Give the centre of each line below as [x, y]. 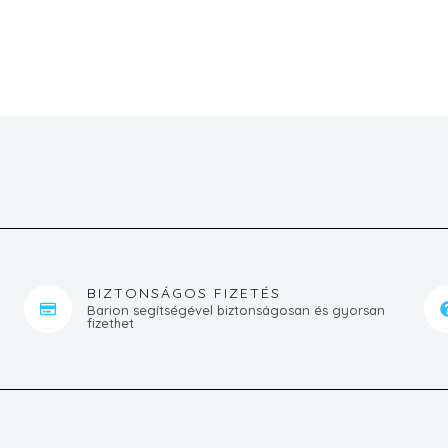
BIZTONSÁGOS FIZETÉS [184, 292]
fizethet [110, 322]
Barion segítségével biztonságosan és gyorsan [236, 309]
